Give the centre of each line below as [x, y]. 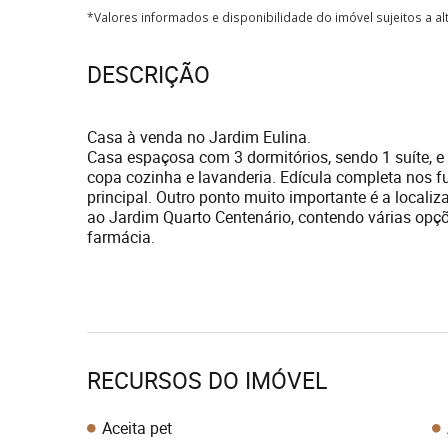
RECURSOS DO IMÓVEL [207, 380]
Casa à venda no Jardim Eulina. [199, 137]
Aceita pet [137, 428]
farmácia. [121, 237]
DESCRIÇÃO [148, 74]
